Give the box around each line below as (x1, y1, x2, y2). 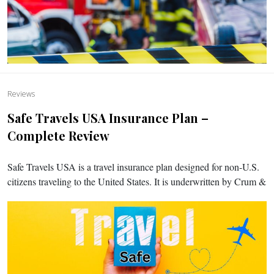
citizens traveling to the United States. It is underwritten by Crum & (7, 175, 266, 188)
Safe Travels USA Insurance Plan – (7, 109, 209, 126)
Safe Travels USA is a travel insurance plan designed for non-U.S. (7, 160, 259, 173)
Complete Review (7, 127, 109, 144)
